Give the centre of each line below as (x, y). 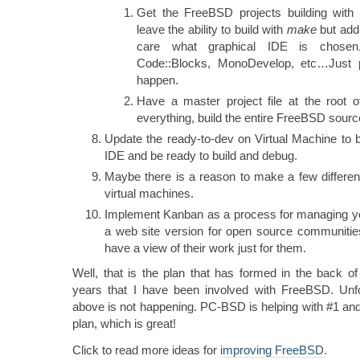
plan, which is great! (124, 323)
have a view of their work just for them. (205, 247)
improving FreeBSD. (274, 350)
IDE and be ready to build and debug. (201, 155)
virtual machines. (149, 193)
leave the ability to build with (212, 29)
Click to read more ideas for (146, 350)
